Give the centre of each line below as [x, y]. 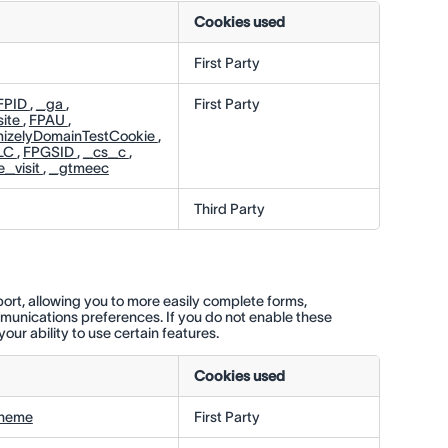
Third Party [229, 209]
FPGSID [49, 152]
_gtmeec [78, 168]
